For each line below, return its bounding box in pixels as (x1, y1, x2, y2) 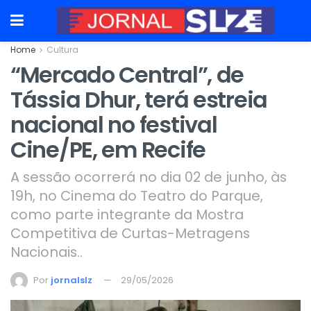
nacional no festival (10, 109, 217, 140)
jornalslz (51, 273, 92, 287)
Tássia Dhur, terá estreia (10, 84, 267, 115)
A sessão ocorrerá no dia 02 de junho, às (10, 167, 287, 187)
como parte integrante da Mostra (10, 204, 244, 224)
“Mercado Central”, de (10, 59, 244, 90)
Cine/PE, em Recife (10, 134, 205, 165)
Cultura (47, 44, 78, 56)
